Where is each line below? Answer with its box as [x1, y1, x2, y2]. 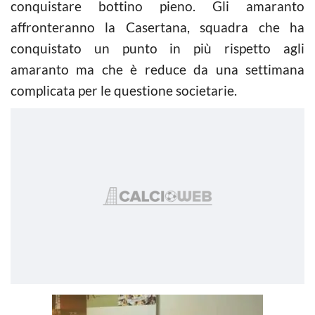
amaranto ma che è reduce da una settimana [11, 60, 304, 77]
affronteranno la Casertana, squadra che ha [11, 18, 304, 35]
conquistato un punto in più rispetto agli [11, 39, 304, 56]
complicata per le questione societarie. [11, 82, 237, 98]
